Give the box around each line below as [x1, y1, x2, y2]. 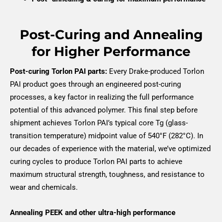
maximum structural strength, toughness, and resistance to [10, 169, 205, 179]
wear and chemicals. [10, 182, 78, 192]
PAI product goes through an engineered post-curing [10, 79, 181, 89]
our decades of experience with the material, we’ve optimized [10, 144, 211, 153]
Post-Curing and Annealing [19, 26, 203, 43]
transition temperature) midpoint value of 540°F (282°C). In [10, 131, 203, 140]
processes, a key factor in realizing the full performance [10, 92, 194, 102]
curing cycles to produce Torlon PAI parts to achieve [10, 157, 182, 166]
